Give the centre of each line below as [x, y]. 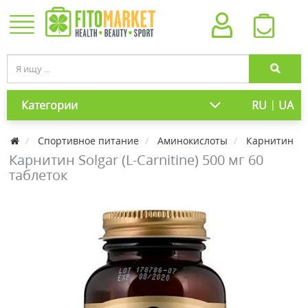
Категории [49, 105]
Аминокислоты [192, 141]
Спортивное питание [88, 141]
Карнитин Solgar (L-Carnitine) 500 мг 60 [136, 160]
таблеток [38, 175]
